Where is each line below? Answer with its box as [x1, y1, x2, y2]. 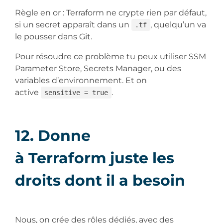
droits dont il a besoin [15, 171, 189, 190]
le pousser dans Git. [15, 31, 94, 41]
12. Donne [15, 126, 91, 145]
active [15, 87, 41, 97]
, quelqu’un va [150, 19, 206, 29]
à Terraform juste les [15, 148, 174, 167]
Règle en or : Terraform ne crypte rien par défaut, [15, 7, 207, 17]
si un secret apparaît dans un [15, 19, 131, 29]
